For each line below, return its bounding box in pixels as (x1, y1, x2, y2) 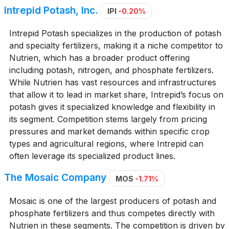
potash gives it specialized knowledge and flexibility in (9, 102, 215, 112)
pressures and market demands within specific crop (9, 126, 210, 137)
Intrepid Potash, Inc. (4, 4, 98, 16)
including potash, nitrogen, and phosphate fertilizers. (9, 65, 214, 76)
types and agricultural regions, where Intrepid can (9, 139, 203, 149)
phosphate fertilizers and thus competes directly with (9, 208, 215, 218)
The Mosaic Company (4, 171, 106, 184)
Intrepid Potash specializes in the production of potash (9, 28, 221, 39)
